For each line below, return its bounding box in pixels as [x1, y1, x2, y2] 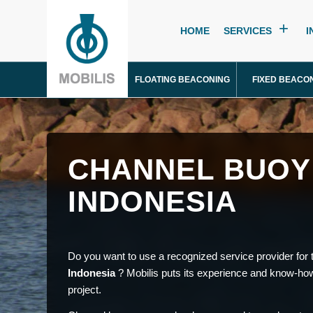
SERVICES [224, 25, 272, 36]
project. [68, 283, 101, 296]
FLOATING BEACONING [134, 75, 230, 85]
